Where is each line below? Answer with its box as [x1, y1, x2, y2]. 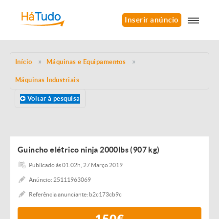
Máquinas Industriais [15, 76, 80, 84]
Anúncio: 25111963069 [29, 176, 91, 183]
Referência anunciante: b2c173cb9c [29, 191, 122, 197]
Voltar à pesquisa [25, 95, 80, 102]
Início [15, 58, 32, 66]
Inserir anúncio [125, 16, 179, 24]
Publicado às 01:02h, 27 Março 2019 [29, 162, 123, 168]
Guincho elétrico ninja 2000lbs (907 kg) [18, 145, 160, 154]
